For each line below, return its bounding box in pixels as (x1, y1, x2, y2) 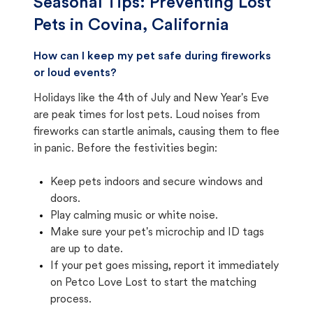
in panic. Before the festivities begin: (34, 143, 217, 154)
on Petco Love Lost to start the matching (50, 277, 256, 289)
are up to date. (50, 244, 123, 255)
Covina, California (88, 17, 229, 34)
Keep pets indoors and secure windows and (50, 177, 263, 188)
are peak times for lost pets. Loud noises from (34, 110, 260, 121)
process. (50, 294, 92, 305)
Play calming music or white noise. (50, 210, 218, 221)
